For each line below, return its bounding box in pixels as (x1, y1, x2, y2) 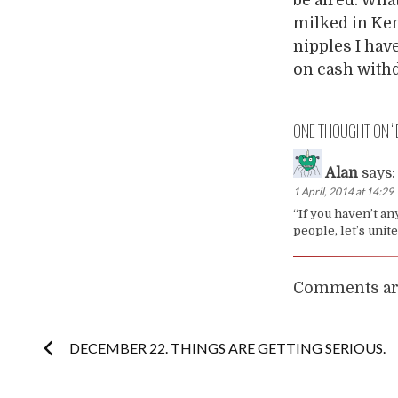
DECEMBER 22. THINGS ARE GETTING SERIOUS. (69, 338, 386, 356)
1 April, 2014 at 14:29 (293, 184, 394, 198)
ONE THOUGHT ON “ (293, 118, 396, 143)
